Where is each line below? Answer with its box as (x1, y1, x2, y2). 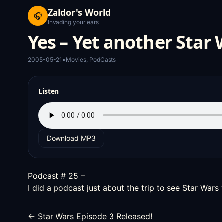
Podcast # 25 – (28, 171, 85, 181)
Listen (38, 86, 59, 96)
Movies (66, 56, 86, 63)
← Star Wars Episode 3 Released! (28, 211, 152, 221)
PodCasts (89, 56, 116, 63)
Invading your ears (48, 18, 99, 26)
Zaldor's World (48, 6, 111, 18)
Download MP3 (47, 134, 96, 142)
